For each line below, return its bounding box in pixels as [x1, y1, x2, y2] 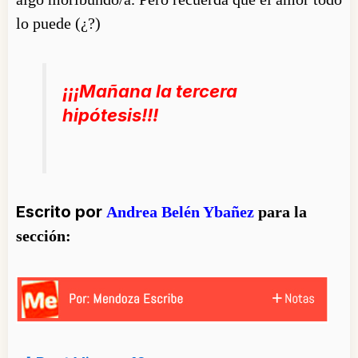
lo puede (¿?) [16, 14, 101, 32]
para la [254, 203, 307, 221]
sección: [16, 227, 71, 245]
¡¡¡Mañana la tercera [62, 80, 237, 101]
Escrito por [16, 202, 106, 222]
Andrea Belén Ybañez [106, 203, 254, 221]
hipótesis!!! [62, 104, 158, 125]
